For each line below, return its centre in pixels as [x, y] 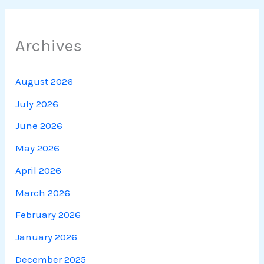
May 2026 [38, 148]
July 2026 [37, 103]
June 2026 [39, 126]
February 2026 [48, 215]
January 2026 [47, 237]
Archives [49, 45]
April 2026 [39, 170]
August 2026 [44, 81]
